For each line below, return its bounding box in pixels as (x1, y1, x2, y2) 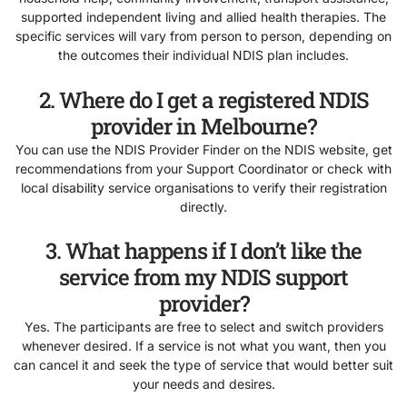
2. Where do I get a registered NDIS (38, 84, 369, 114)
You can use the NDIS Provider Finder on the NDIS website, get (15, 141, 392, 157)
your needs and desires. (132, 376, 275, 392)
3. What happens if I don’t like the (45, 236, 362, 266)
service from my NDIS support (59, 263, 348, 293)
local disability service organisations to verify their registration (20, 179, 387, 195)
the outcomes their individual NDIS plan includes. (58, 47, 349, 64)
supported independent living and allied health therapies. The (21, 9, 386, 25)
